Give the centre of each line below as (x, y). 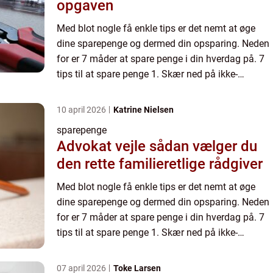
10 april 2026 (82, 110)
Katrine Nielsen (144, 110)
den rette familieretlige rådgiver (160, 164)
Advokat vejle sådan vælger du (103, 147)
